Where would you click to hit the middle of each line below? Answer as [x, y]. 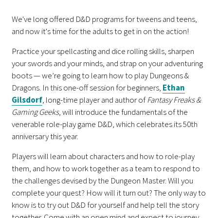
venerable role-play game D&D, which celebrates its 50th [105, 124]
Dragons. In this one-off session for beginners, [87, 87]
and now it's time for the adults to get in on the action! [100, 31]
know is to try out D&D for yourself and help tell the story [105, 205]
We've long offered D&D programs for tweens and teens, [104, 19]
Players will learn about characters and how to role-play [103, 156]
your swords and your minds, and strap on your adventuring [107, 63]
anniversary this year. [46, 136]
